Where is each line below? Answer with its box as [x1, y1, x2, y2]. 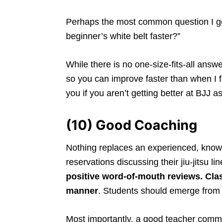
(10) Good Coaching [66, 116, 197, 133]
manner [66, 185, 98, 196]
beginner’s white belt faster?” [66, 31, 180, 41]
